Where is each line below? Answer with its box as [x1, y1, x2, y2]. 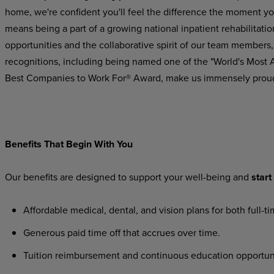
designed [75, 170, 116, 183]
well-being [185, 170, 231, 183]
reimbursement [54, 248, 120, 262]
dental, [108, 203, 138, 217]
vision [158, 203, 184, 217]
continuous [140, 248, 188, 262]
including [62, 54, 103, 68]
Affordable [23, 203, 68, 217]
